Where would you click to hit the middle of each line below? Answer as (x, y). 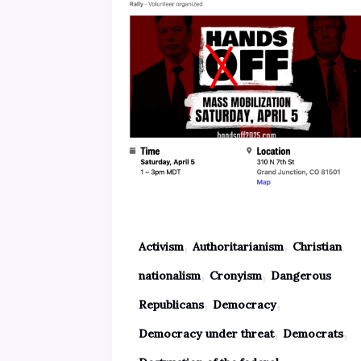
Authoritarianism (238, 247)
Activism (161, 247)
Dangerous (301, 276)
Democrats (313, 334)
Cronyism (236, 276)
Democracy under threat (206, 334)
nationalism (170, 276)
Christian (317, 247)
